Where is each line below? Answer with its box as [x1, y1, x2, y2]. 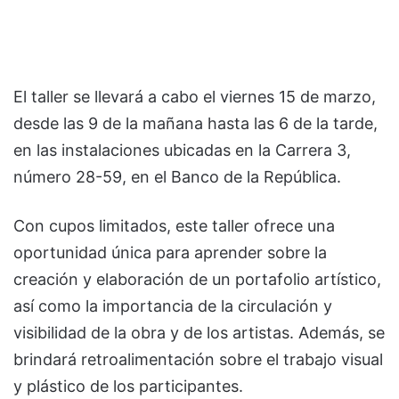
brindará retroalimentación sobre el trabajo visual [13, 349, 383, 369]
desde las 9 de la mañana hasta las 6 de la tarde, [13, 113, 378, 133]
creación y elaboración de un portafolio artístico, [13, 269, 381, 289]
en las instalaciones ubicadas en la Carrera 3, [13, 140, 351, 159]
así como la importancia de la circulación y [13, 296, 332, 315]
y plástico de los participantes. [13, 376, 243, 395]
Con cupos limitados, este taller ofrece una [13, 216, 335, 235]
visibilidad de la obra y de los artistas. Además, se [13, 322, 385, 342]
